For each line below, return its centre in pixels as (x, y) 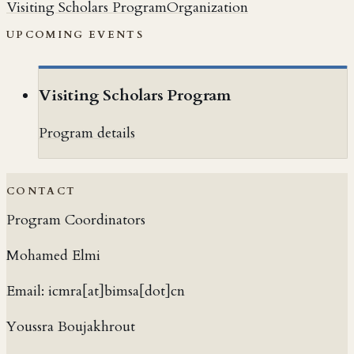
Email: (25, 291)
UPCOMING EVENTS (75, 34)
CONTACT (41, 191)
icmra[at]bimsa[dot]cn (117, 291)
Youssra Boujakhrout (71, 326)
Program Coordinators (76, 220)
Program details (87, 133)
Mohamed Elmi (53, 255)
